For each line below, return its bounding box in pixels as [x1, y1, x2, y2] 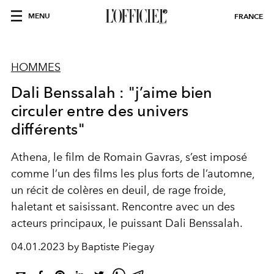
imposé [210, 150, 247, 164]
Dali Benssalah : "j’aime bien [11, 83, 213, 102]
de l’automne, [187, 167, 254, 180]
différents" [11, 120, 85, 138]
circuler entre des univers [11, 102, 189, 120]
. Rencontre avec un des [116, 200, 235, 213]
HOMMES [11, 61, 61, 74]
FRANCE [234, 12, 263, 21]
